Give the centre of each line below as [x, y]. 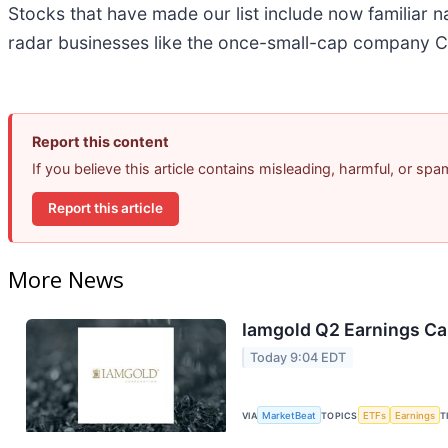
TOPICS [339, 415]
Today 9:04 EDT [298, 357]
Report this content [100, 141]
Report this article [105, 208]
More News [66, 279]
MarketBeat [289, 415]
